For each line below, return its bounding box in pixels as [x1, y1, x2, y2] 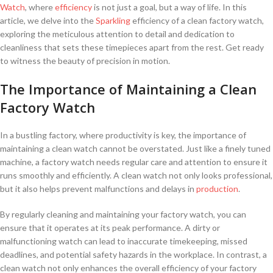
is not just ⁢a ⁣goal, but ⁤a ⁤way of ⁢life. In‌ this [92, 1, 247, 12]
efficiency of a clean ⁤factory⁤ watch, [130, 15, 264, 26]
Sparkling [96, 15, 130, 26]
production [196, 183, 238, 194]
